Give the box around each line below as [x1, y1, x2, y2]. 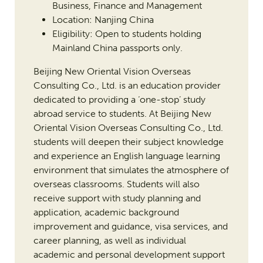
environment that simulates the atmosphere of [33, 164, 229, 176]
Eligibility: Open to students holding [52, 28, 201, 40]
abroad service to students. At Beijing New [33, 108, 211, 120]
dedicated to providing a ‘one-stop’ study [33, 94, 205, 106]
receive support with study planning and [33, 193, 201, 204]
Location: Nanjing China [52, 14, 156, 26]
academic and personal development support [33, 249, 225, 261]
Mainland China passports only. [52, 42, 185, 54]
